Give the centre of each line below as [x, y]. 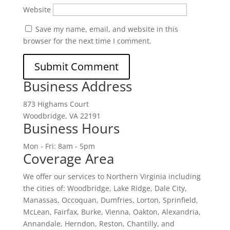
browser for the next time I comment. [87, 41]
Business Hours [71, 128]
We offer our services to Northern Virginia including [112, 176]
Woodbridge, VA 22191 [62, 116]
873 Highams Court [56, 104]
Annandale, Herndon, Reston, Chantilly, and [99, 224]
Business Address [77, 86]
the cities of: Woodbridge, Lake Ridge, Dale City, [105, 188]
